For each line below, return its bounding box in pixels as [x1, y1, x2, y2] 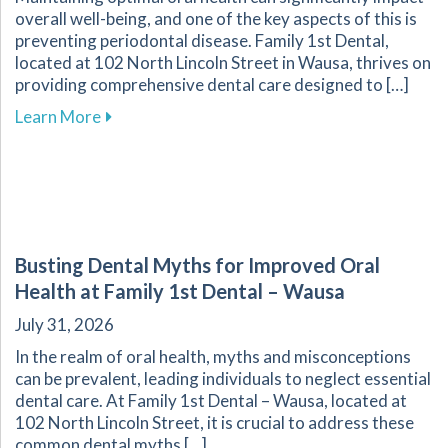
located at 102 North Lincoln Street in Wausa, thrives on [15, 52, 431, 74]
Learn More [15, 106, 101, 128]
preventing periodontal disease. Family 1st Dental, [15, 30, 389, 52]
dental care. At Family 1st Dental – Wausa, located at [15, 390, 407, 412]
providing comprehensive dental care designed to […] [15, 74, 409, 96]
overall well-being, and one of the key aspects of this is [15, 8, 417, 30]
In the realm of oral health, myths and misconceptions [15, 346, 411, 368]
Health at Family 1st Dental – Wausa [15, 279, 345, 304]
